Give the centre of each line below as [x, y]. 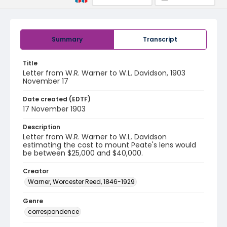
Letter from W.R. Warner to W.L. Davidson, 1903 [104, 73]
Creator [36, 171]
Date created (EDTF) [57, 99]
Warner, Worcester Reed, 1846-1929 [81, 182]
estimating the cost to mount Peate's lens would [109, 145]
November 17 [46, 81]
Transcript [160, 39]
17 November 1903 [54, 109]
